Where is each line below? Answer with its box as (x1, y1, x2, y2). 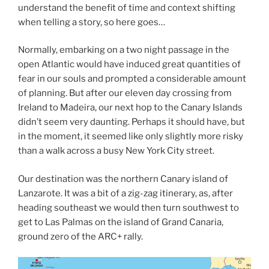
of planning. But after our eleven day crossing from (18, 88, 232, 99)
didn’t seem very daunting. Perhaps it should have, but (18, 116, 245, 128)
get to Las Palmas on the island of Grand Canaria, (18, 216, 223, 228)
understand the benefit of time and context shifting (18, 2, 235, 13)
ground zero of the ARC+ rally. (18, 231, 143, 242)
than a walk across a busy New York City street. (18, 145, 214, 157)
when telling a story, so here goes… (18, 16, 165, 28)
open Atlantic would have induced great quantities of (18, 59, 241, 70)
